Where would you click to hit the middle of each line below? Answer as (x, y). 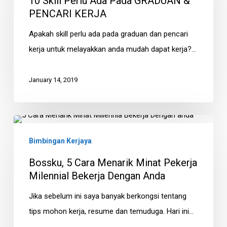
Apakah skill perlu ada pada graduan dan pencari (108, 34)
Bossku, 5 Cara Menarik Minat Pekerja (113, 163)
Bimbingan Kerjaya (60, 141)
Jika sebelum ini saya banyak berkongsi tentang (107, 196)
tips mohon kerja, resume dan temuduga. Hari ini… (111, 211)
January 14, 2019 (53, 80)
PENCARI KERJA (67, 14)
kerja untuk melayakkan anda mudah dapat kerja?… (112, 49)
